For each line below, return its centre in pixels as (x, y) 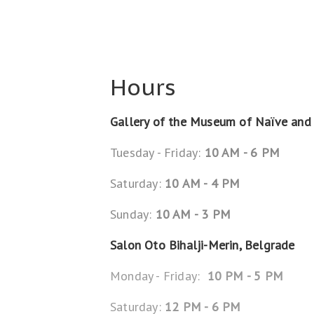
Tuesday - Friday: (156, 152)
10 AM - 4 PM (203, 183)
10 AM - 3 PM (193, 214)
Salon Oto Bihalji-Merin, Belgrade (203, 245)
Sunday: (133, 214)
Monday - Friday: (159, 276)
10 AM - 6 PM (240, 152)
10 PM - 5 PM (245, 276)
